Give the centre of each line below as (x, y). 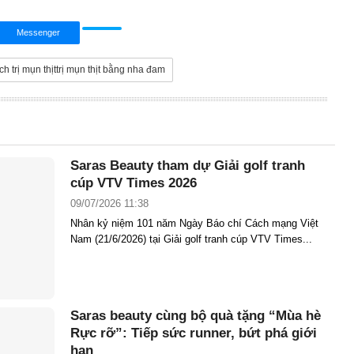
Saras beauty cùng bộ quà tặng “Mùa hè (196, 315)
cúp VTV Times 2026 (134, 183)
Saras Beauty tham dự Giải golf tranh (188, 165)
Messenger (38, 33)
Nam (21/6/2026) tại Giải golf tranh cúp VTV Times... (191, 239)
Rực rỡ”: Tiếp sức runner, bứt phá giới (194, 333)
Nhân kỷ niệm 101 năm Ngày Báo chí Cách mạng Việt (194, 223)
